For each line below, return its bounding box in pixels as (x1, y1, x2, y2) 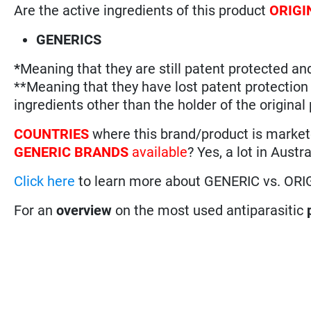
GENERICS (36, 31, 102, 48)
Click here (14, 172, 76, 190)
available (128, 143, 188, 160)
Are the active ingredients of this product (14, 1, 270, 19)
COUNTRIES (14, 125, 93, 142)
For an (14, 201, 57, 219)
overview (56, 201, 112, 219)
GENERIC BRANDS (14, 143, 129, 160)
